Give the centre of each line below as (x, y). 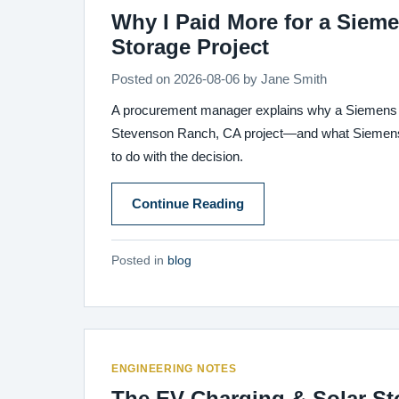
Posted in (139, 261)
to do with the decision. (177, 156)
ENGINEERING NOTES (174, 369)
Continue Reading (188, 204)
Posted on (142, 79)
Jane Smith (294, 79)
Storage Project (190, 47)
